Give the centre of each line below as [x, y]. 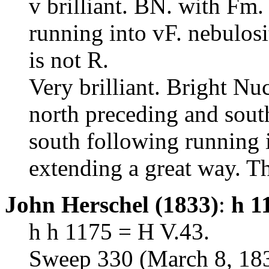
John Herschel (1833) [112, 204]
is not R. [69, 59]
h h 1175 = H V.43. [119, 231]
